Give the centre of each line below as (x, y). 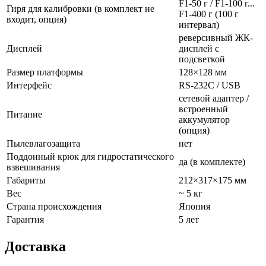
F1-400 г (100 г (209, 14)
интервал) (199, 24)
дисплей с (199, 48)
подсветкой (202, 59)
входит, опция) (37, 19)
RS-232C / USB (210, 85)
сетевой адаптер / (214, 98)
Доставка (35, 246)
